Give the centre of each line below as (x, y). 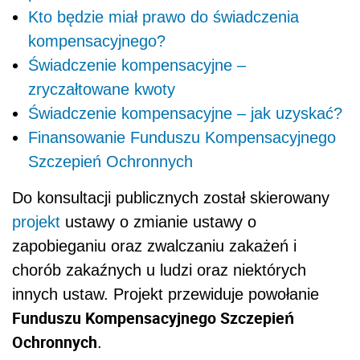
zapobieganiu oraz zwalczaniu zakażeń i (154, 245)
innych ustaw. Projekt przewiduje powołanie (166, 294)
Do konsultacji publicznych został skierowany (171, 197)
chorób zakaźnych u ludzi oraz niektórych (159, 270)
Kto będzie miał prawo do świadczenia (164, 16)
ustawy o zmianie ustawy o (161, 221)
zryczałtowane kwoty (102, 89)
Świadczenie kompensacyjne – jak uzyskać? (185, 113)
